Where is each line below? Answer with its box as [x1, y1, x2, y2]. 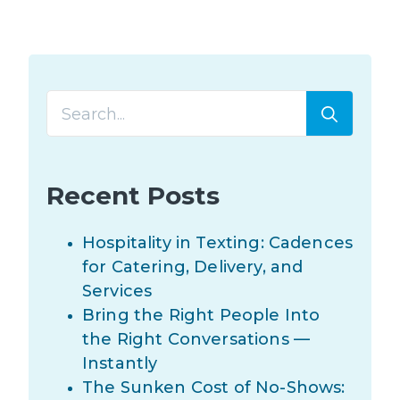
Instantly [82, 354, 158, 374]
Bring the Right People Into [82, 305, 321, 326]
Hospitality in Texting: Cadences [82, 233, 354, 254]
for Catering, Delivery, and [82, 257, 304, 278]
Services [82, 281, 153, 302]
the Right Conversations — [82, 329, 311, 350]
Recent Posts [46, 180, 221, 211]
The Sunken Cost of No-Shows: [82, 378, 346, 398]
